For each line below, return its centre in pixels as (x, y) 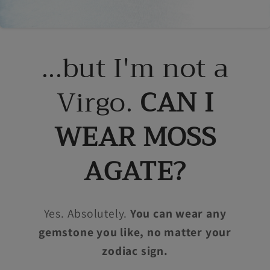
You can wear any (178, 213)
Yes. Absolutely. (87, 213)
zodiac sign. (135, 250)
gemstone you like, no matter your (135, 232)
